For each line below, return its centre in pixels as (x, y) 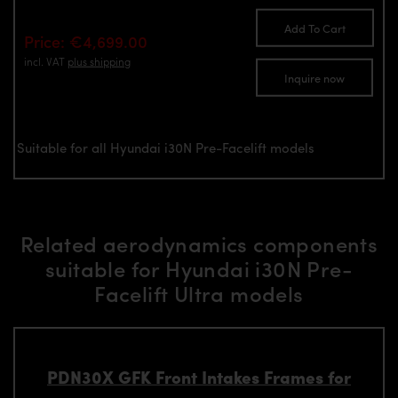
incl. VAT (46, 61)
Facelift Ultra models (199, 294)
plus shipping (99, 61)
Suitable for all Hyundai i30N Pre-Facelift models (166, 147)
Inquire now (314, 77)
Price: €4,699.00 (86, 41)
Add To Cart (315, 28)
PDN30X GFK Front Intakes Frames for (199, 376)
